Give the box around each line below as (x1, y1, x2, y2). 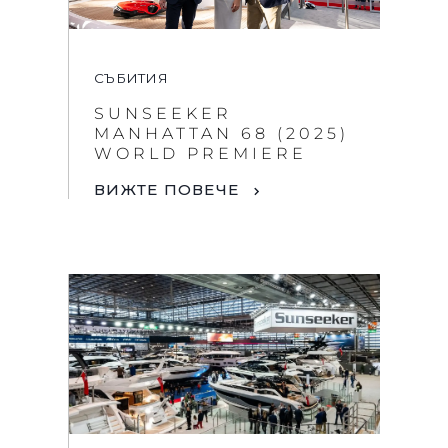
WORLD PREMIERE (94, 143, 307, 163)
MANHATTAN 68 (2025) (94, 123, 349, 143)
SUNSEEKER (94, 103, 232, 123)
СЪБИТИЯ (94, 69, 168, 86)
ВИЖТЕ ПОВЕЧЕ (94, 180, 239, 200)
